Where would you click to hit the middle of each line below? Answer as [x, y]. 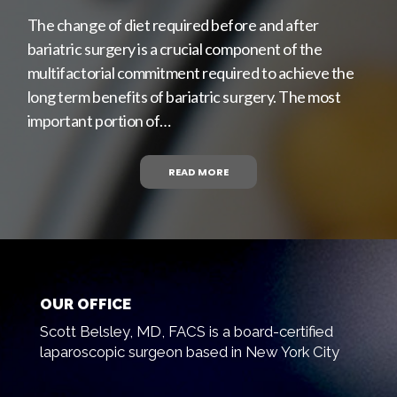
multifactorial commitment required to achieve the [191, 72]
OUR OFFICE [85, 304]
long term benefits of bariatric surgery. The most [184, 96]
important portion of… [99, 120]
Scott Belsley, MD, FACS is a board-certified [186, 332]
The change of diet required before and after [173, 24]
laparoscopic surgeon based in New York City [189, 352]
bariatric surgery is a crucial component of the [175, 48]
